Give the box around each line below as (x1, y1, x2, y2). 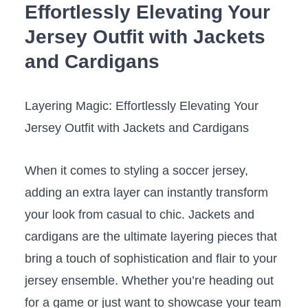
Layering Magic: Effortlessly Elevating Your (24, 99, 258, 113)
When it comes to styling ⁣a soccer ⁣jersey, (24, 164, 248, 178)
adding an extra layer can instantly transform (24, 186, 268, 200)
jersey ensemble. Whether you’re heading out (24, 274, 274, 288)
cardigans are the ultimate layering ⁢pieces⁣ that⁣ (24, 230, 277, 244)
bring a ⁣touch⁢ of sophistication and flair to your (24, 252, 277, 266)
